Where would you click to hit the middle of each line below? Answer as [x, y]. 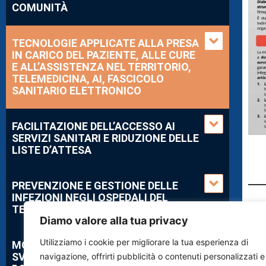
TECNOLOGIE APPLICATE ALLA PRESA [105, 43]
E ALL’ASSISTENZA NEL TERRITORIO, [102, 66]
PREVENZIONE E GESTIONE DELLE [95, 185]
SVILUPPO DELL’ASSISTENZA [83, 256]
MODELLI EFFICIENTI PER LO [81, 245]
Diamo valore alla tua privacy [114, 221]
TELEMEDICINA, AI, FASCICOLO [88, 78]
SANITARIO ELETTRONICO [77, 90]
